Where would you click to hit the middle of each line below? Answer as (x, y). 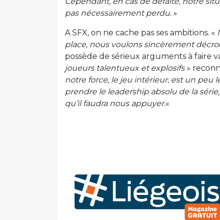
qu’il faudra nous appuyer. (115, 104)
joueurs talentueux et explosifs (125, 68)
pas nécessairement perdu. (118, 13)
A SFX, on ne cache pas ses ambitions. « (141, 33)
